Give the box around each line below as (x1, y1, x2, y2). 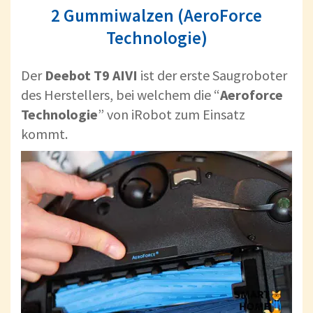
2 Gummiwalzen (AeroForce (51, 4, 262, 27)
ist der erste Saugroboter (138, 66, 287, 85)
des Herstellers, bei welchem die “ (21, 86, 220, 104)
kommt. (21, 125, 68, 143)
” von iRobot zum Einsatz (98, 105, 245, 124)
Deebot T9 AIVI (45, 66, 138, 85)
